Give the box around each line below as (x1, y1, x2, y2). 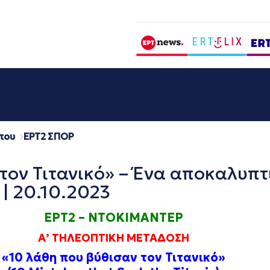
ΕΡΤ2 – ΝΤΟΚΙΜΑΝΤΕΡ (43, 210, 183, 225)
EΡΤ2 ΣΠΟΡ (23, 130, 74, 142)
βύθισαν (86, 250, 137, 265)
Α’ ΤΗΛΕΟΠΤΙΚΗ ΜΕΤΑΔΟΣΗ (37, 231, 189, 245)
